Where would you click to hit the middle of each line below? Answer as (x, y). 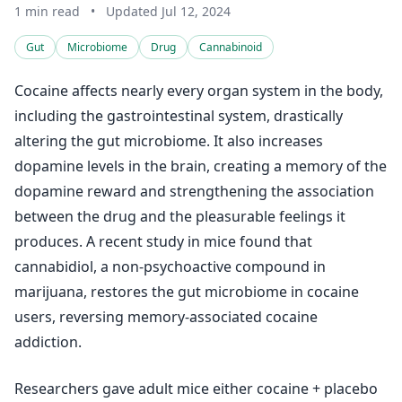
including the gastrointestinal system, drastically (179, 116)
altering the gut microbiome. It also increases (169, 141)
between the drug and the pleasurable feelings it (180, 216)
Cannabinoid (231, 47)
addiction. (48, 342)
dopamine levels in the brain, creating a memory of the (201, 166)
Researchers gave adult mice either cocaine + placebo (196, 389)
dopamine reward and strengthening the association (194, 191)
